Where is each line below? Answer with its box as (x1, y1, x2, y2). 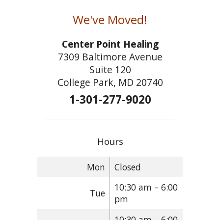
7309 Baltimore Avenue (57, 50, 163, 63)
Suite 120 (89, 62, 131, 76)
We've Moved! (73, 11, 147, 27)
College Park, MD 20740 (57, 75, 163, 89)
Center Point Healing (61, 37, 159, 51)
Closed (114, 161, 141, 173)
